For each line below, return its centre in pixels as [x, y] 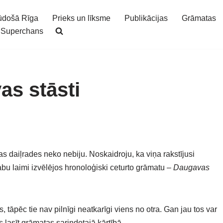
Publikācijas [146, 18]
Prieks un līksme [81, 18]
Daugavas [191, 167]
